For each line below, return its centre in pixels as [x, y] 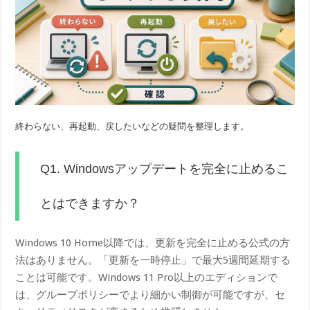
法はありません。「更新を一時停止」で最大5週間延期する [153, 261]
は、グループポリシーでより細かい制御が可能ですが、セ [151, 295]
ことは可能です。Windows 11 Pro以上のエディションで [147, 278]
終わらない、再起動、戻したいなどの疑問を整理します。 [133, 127]
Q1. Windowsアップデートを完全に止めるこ [165, 169]
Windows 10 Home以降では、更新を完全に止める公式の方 [153, 243]
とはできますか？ [90, 204]
